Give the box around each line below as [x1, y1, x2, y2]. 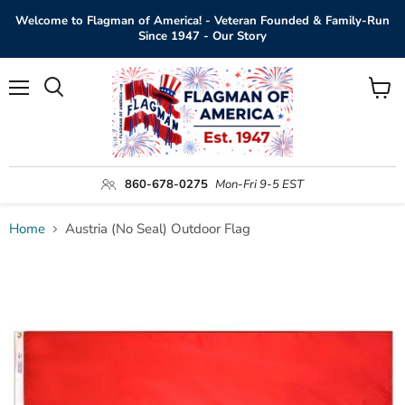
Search [52, 98, 94, 112]
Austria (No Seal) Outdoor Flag [65, 220, 250, 239]
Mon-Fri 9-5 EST [215, 175, 304, 193]
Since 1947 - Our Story [138, 28, 267, 44]
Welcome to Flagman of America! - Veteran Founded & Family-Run [15, 13, 390, 29]
